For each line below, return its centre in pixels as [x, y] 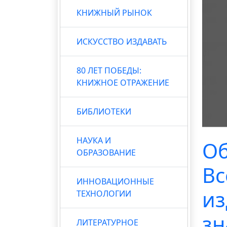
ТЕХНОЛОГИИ [104, 193]
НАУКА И [94, 140]
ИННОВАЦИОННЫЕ [115, 181]
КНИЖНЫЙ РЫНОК [114, 12]
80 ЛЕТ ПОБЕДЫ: [109, 70]
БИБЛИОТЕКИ [104, 111]
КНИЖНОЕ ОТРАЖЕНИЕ [123, 82]
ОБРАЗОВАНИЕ [106, 152]
